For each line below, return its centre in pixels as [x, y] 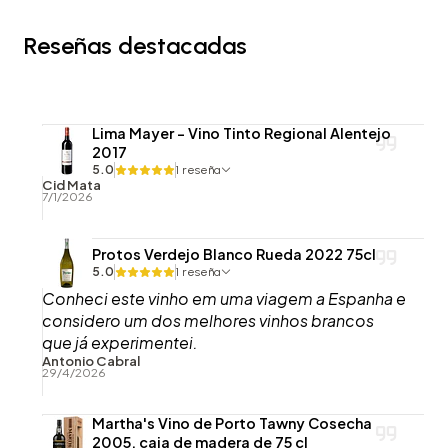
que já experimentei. [120, 342]
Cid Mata [71, 184]
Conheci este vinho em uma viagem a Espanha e [224, 298]
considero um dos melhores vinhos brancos [208, 320]
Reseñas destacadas [135, 45]
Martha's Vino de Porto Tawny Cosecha [232, 422]
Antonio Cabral [91, 360]
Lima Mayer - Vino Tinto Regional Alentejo [241, 132]
